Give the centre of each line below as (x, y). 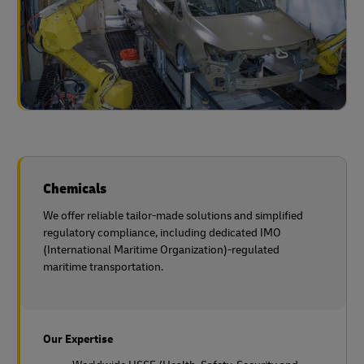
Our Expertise (78, 339)
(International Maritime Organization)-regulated (161, 249)
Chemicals (75, 188)
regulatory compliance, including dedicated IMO (162, 232)
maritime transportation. (103, 266)
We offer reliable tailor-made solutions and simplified (173, 215)
